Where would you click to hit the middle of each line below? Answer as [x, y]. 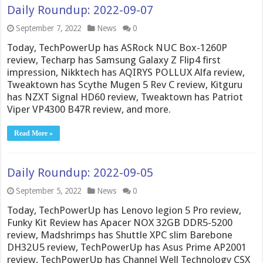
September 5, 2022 [49, 191]
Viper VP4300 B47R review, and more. [89, 109]
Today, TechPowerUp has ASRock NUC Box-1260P [117, 48]
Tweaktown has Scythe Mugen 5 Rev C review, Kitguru [125, 85]
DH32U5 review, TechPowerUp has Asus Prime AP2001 [127, 247]
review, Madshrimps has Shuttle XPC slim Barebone [120, 235]
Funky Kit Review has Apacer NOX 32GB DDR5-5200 [120, 222]
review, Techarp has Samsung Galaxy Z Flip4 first [114, 60]
